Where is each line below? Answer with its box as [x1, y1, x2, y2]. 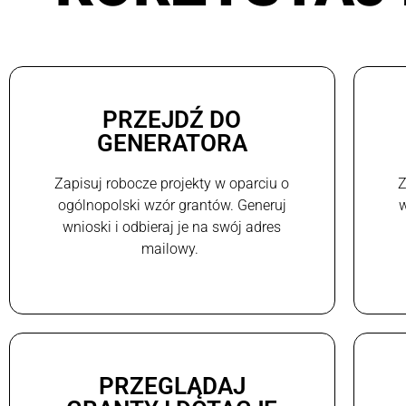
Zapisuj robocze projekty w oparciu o [54, 174, 290, 192]
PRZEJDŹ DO [102, 105, 242, 133]
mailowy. [141, 239, 203, 257]
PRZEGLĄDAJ [98, 372, 246, 400]
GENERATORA [96, 129, 247, 157]
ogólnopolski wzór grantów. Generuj [57, 196, 286, 214]
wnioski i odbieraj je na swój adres [63, 217, 282, 236]
